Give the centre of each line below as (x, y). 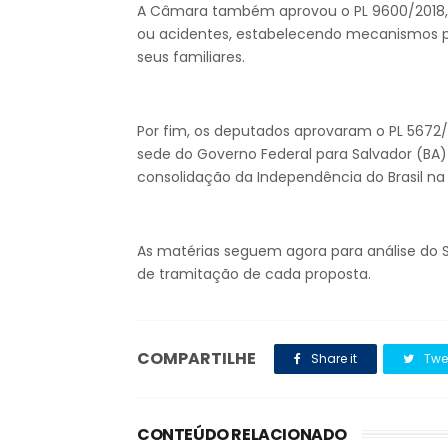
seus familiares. (191, 57)
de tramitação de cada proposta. (254, 274)
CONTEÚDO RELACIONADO (242, 434)
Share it (332, 358)
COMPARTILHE (196, 358)
